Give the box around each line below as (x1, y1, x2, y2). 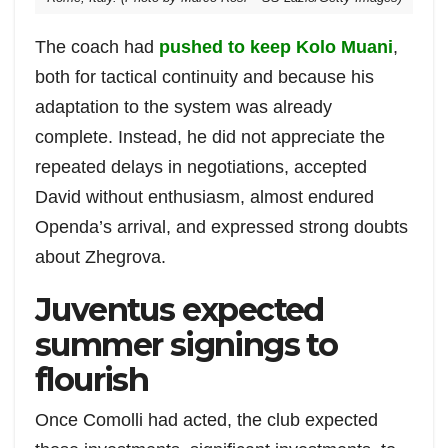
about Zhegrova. (35, 247, 166, 268)
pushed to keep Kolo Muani (159, 37, 393, 58)
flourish (35, 360, 149, 400)
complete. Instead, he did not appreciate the (35, 127, 385, 148)
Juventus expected (35, 290, 324, 330)
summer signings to (35, 325, 338, 365)
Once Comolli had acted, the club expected (35, 410, 378, 431)
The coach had (35, 37, 159, 58)
